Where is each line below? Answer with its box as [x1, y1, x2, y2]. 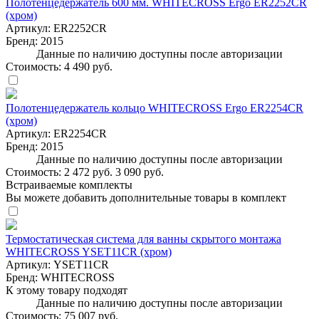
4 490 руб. [64, 60, 113, 73]
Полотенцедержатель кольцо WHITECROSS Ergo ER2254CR [6, 101, 303, 114]
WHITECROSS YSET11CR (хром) [6, 245, 172, 258]
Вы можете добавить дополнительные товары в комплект [6, 191, 286, 204]
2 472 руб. [64, 165, 113, 178]
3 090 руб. [115, 165, 164, 178]
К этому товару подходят [6, 283, 127, 296]
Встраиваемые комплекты [6, 178, 132, 191]
